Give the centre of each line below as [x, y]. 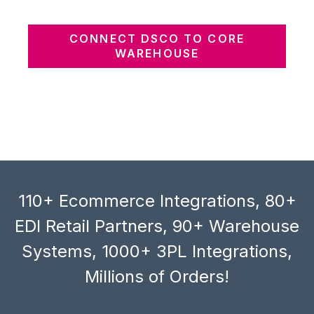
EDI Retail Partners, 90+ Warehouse [157, 226]
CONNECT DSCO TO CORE [157, 38]
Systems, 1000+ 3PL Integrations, [157, 251]
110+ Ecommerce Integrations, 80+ [157, 200]
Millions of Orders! [157, 276]
